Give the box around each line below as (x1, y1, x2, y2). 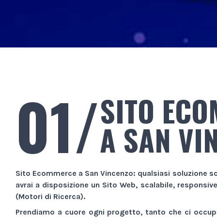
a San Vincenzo (78, 168, 134, 178)
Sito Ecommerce (15, 168, 77, 178)
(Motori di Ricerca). (15, 191, 85, 201)
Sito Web (102, 180, 136, 189)
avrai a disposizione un (15, 180, 103, 189)
